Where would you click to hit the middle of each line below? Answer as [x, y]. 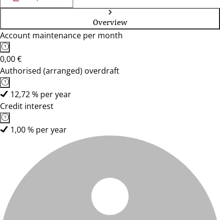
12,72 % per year [41, 94]
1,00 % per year [39, 130]
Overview [110, 22]
